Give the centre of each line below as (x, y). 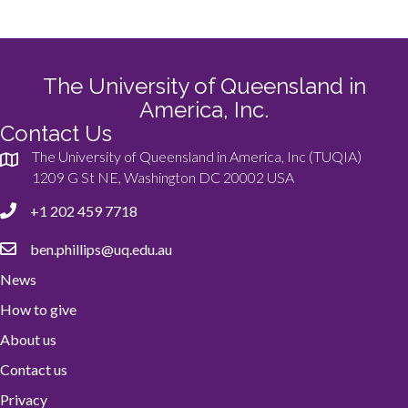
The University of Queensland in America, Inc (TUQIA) (197, 156)
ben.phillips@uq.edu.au (101, 249)
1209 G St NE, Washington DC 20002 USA (163, 177)
